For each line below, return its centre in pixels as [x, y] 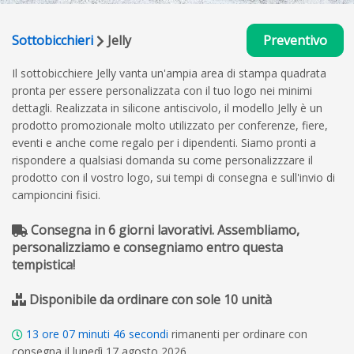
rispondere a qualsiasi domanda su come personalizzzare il [162, 160]
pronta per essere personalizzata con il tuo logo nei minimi [162, 90]
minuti [94, 333]
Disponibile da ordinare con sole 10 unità [151, 299]
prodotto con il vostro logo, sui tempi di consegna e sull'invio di [173, 177]
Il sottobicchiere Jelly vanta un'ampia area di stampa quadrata [169, 73]
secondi [149, 333]
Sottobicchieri [53, 40]
